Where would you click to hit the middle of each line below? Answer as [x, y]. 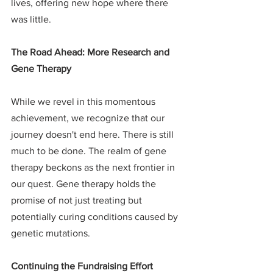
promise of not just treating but [78, 200]
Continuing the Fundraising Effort [82, 266]
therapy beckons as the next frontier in [94, 168]
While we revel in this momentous [84, 102]
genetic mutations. [51, 233]
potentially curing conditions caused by [96, 217]
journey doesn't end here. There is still [94, 135]
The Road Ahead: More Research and [91, 52]
